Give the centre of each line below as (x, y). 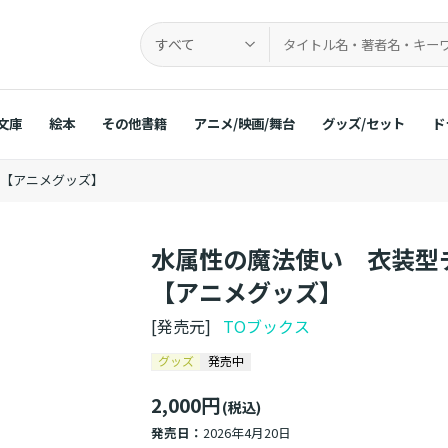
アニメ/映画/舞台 (244, 122)
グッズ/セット (363, 122)
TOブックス (267, 326)
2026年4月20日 (247, 433)
